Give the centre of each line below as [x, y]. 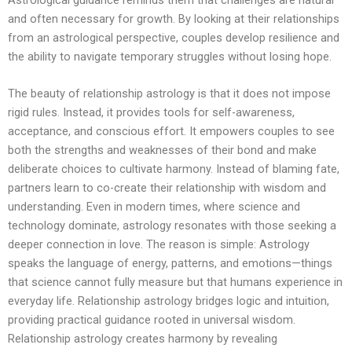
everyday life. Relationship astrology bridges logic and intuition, [169, 301]
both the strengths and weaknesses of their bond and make [162, 150]
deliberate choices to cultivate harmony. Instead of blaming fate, [174, 169]
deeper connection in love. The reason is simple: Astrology [159, 245]
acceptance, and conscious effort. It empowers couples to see [171, 132]
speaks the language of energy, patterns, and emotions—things [170, 264]
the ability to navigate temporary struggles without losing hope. [170, 56]
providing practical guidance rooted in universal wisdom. [152, 320]
